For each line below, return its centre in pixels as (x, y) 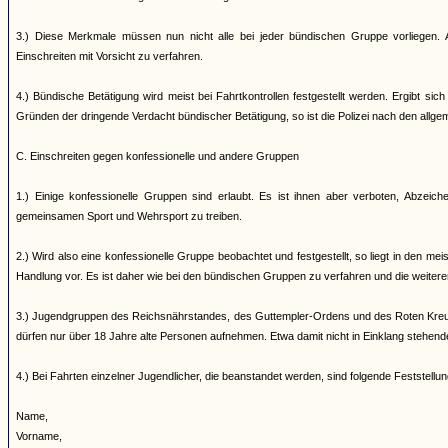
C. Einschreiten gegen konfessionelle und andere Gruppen (157, 156)
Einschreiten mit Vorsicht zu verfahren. (109, 56)
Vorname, (39, 436)
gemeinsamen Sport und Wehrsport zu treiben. (129, 216)
